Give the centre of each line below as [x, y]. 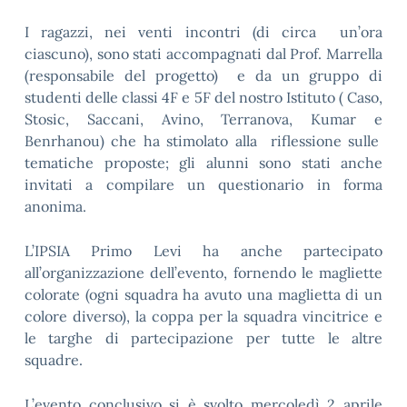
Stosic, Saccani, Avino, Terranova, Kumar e [203, 119]
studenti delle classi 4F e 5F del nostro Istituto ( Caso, [203, 97]
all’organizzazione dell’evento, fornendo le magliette [203, 273]
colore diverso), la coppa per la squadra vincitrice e [203, 316]
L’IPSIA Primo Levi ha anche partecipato [203, 251]
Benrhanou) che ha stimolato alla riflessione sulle [203, 141]
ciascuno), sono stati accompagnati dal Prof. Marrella [203, 54]
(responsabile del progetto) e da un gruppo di [203, 75]
